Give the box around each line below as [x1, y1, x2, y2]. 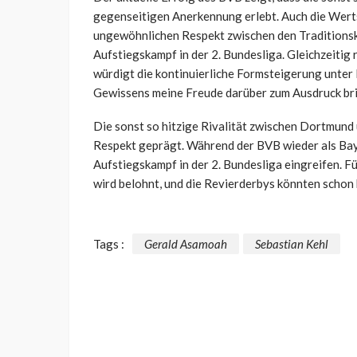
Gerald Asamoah [144, 236, 227, 251]
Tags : [93, 236, 124, 251]
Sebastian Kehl [255, 236, 328, 251]
